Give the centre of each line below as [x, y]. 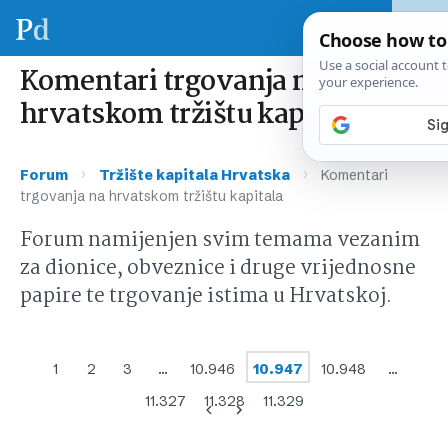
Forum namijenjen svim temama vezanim [220, 241]
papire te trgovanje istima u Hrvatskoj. [206, 297]
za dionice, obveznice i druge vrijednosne [218, 269]
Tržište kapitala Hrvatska [194, 175]
